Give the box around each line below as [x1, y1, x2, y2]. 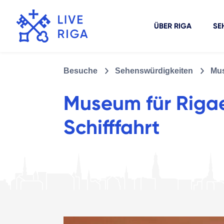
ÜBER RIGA [153, 21, 191, 30]
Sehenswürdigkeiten [115, 66, 193, 75]
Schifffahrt [63, 115, 159, 139]
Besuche [63, 66, 97, 75]
